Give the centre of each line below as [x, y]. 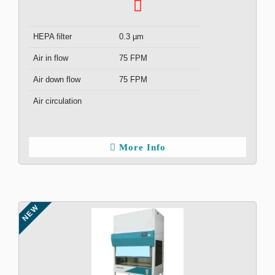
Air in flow [51, 58]
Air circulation [57, 101]
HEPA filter [52, 37]
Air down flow [57, 79]
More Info [142, 147]
